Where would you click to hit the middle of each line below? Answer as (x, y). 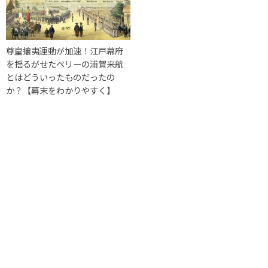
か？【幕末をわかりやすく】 (60, 90)
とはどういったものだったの (60, 77)
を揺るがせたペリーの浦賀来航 (65, 63)
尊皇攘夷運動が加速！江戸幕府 (65, 50)
